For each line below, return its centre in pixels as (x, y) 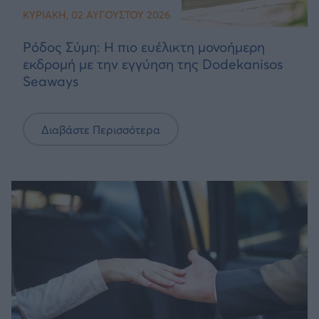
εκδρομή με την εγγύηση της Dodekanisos (153, 64)
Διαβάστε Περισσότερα (101, 129)
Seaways (51, 82)
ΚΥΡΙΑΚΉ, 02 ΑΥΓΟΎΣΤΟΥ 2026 (96, 15)
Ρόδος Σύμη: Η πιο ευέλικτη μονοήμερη (144, 47)
